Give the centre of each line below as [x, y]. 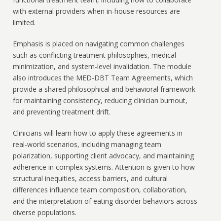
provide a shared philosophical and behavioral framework [104, 89]
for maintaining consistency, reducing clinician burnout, [100, 101]
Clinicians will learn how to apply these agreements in [97, 133]
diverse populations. [44, 213]
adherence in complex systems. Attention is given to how [104, 167]
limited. [24, 23]
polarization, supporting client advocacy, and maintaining [103, 156]
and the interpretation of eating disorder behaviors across [105, 201]
